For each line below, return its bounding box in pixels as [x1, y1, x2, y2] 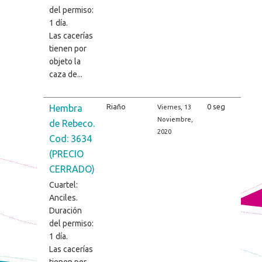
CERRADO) [49, 163, 95, 174]
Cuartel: [49, 180, 78, 189]
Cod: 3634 [49, 133, 92, 144]
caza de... [49, 69, 82, 79]
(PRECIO [49, 148, 84, 159]
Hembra [49, 102, 82, 113]
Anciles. [49, 192, 78, 202]
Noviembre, [157, 115, 193, 123]
